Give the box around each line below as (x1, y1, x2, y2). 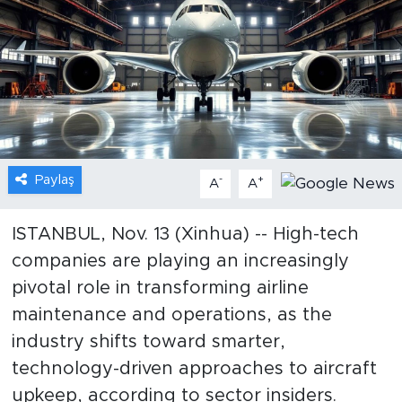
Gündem (48, 24, 117, 39)
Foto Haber (48, 162, 141, 177)
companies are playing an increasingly (11, 251, 349, 270)
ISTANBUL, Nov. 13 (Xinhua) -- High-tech (11, 224, 359, 243)
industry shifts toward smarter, (11, 332, 285, 351)
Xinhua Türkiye (48, 253, 165, 268)
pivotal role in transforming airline (11, 278, 309, 297)
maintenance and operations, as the (11, 305, 332, 324)
